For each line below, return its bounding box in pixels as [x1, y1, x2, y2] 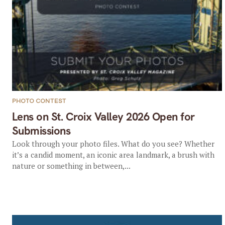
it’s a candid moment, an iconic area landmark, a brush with [12, 150, 214, 160]
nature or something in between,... [12, 161, 131, 171]
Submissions [12, 124, 71, 138]
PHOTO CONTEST [12, 98, 66, 104]
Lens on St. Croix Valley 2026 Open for [12, 109, 195, 124]
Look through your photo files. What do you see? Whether [12, 139, 214, 149]
